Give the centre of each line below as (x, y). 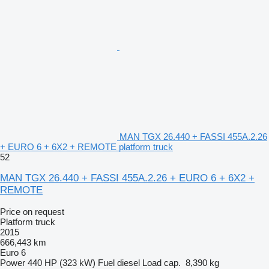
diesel (128, 262)
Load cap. (162, 262)
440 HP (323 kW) (62, 262)
